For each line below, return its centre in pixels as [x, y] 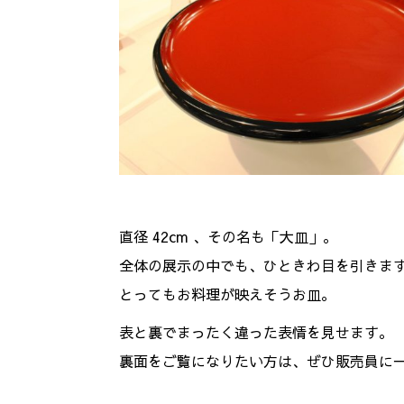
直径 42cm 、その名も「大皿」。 [228, 236]
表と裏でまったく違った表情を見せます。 [256, 331]
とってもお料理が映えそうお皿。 [227, 294]
